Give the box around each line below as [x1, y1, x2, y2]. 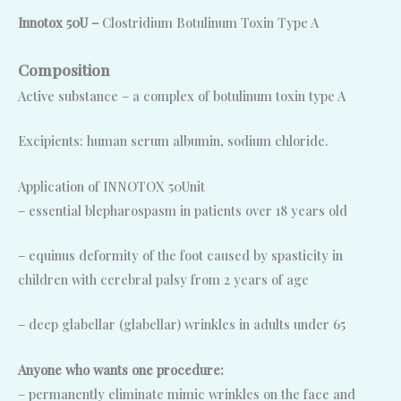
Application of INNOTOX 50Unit [18, 176, 205, 195]
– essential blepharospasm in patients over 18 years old [18, 200, 347, 219]
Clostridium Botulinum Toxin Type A [102, 13, 319, 31]
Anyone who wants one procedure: [18, 360, 224, 379]
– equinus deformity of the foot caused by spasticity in [18, 245, 343, 264]
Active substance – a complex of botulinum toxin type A [18, 86, 346, 105]
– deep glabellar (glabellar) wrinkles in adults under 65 [18, 315, 346, 334]
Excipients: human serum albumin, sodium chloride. [18, 132, 328, 150]
